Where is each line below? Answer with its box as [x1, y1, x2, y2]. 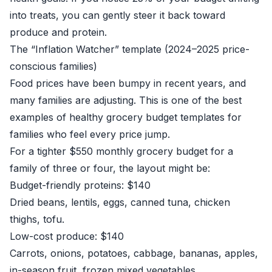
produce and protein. [10, 26, 107, 38]
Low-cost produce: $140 [10, 230, 124, 242]
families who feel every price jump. [10, 128, 170, 140]
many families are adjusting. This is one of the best [10, 94, 242, 106]
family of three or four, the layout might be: [10, 162, 210, 174]
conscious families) [10, 60, 97, 72]
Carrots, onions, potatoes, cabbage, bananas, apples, [10, 247, 258, 259]
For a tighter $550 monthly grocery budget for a [10, 145, 233, 157]
